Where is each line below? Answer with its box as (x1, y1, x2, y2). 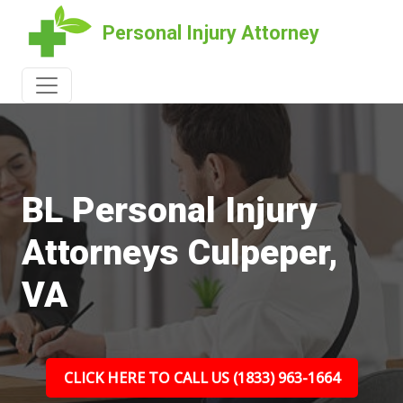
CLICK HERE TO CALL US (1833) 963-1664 (63, 368, 340, 388)
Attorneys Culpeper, (22, 232, 338, 273)
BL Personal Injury (22, 190, 317, 231)
